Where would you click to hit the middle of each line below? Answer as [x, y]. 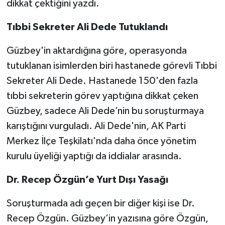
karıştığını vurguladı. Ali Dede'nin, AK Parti [96, 126]
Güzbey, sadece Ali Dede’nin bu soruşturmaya [105, 111]
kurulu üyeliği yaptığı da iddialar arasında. [94, 156]
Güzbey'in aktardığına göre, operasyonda [96, 50]
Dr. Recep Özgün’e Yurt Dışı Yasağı [87, 180]
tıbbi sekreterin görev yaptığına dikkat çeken [102, 96]
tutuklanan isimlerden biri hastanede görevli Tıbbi [111, 66]
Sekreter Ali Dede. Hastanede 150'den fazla [102, 81]
